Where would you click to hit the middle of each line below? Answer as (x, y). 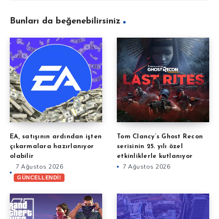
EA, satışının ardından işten (56, 137)
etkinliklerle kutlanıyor (155, 156)
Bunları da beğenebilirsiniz (65, 21)
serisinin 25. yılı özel (150, 147)
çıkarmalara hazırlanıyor (52, 147)
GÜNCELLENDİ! (39, 177)
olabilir (22, 156)
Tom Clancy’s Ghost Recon (160, 137)
